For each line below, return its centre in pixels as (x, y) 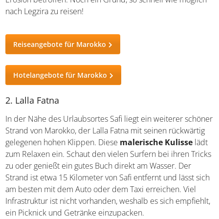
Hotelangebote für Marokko (60, 75)
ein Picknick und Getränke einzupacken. (75, 212)
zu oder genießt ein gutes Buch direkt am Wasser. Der (99, 165)
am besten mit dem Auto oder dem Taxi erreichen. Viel (101, 189)
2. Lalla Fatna (33, 100)
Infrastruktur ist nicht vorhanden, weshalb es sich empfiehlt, (108, 201)
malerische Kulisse (156, 142)
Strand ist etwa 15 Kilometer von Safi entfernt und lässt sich (108, 177)
